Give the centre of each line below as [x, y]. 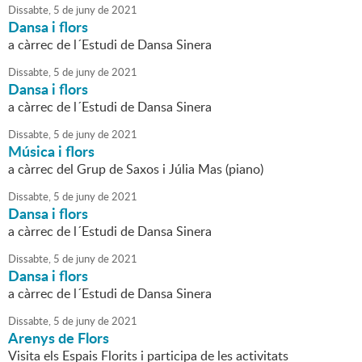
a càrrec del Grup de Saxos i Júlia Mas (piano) [136, 169]
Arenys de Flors [59, 338]
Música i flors [51, 152]
